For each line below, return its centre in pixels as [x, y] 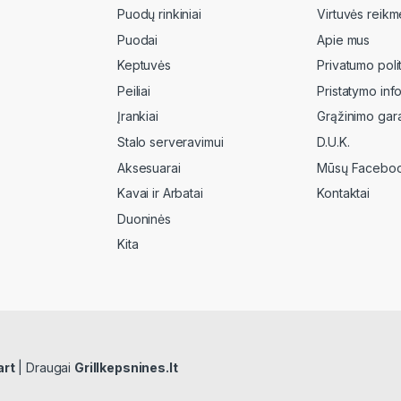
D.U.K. [333, 142]
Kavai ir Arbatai [160, 193]
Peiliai [134, 90]
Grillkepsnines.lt [126, 367]
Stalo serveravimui [171, 142]
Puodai [138, 39]
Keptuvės [144, 65]
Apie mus [344, 39]
